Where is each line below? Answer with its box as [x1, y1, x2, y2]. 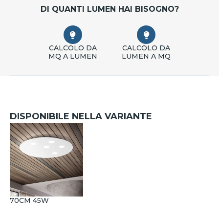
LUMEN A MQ [122, 52, 171, 61]
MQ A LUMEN [48, 52, 97, 61]
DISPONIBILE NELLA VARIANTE [10, 111, 152, 122]
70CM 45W [10, 196, 49, 205]
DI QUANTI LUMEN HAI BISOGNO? [40, 4, 179, 14]
